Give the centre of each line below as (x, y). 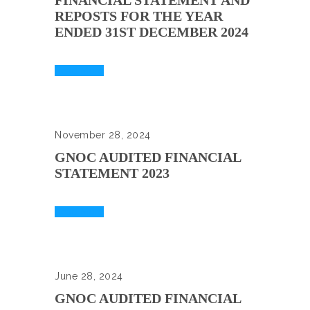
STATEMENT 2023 (112, 173)
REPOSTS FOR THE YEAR (139, 16)
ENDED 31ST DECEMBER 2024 (152, 32)
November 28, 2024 (103, 135)
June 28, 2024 (89, 276)
